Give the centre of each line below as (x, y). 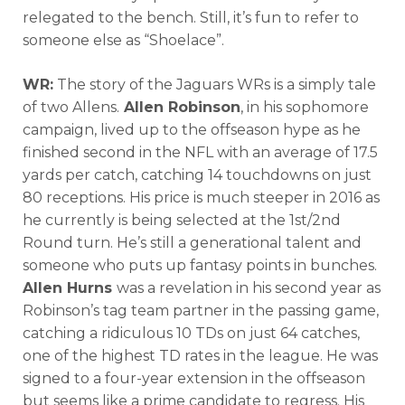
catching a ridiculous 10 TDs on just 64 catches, (191, 333)
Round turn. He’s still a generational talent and (192, 242)
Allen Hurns (70, 287)
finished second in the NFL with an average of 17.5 (200, 152)
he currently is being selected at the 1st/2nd (182, 220)
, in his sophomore (305, 107)
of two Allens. (71, 107)
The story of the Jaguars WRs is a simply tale (215, 84)
